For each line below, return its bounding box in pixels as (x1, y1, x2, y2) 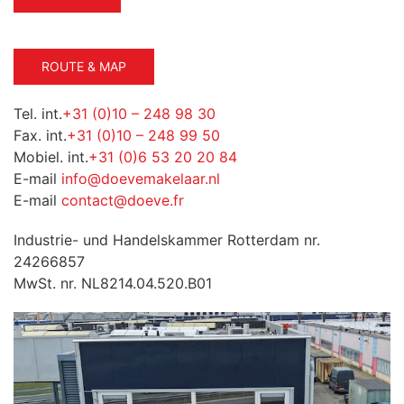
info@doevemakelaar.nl (61, 170, 220, 188)
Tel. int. (14, 105, 62, 123)
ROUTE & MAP (41, 59, 126, 74)
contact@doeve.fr (61, 191, 184, 209)
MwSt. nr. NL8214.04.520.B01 (14, 274, 212, 292)
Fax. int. (14, 126, 67, 144)
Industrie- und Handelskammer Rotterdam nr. (14, 231, 320, 249)
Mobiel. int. (14, 148, 88, 166)
